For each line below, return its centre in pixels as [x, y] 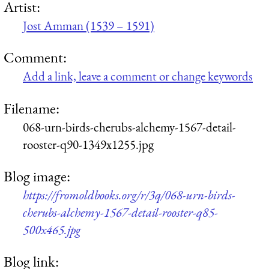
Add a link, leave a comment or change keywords [138, 76]
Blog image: [37, 176]
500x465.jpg [52, 229]
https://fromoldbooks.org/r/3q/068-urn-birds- [129, 195]
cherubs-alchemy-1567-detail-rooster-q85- [120, 212]
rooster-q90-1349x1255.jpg [88, 144]
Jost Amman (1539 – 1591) [89, 25]
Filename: [32, 108]
